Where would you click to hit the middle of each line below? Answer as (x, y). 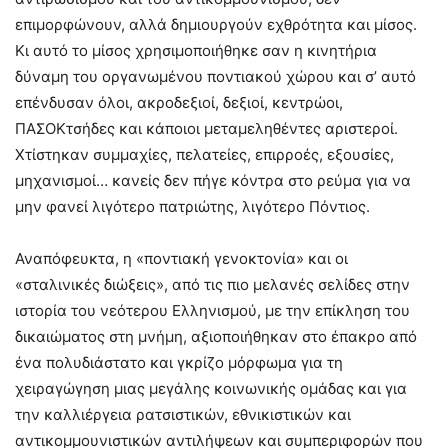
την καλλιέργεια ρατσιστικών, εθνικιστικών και (183, 414)
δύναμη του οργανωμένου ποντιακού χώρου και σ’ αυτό (215, 76)
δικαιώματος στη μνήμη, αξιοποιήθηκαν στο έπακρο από (216, 336)
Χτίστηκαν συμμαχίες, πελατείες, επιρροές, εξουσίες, (204, 154)
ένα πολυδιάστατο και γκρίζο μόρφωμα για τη (179, 362)
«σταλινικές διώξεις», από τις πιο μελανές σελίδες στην (212, 284)
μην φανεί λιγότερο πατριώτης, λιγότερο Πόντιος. (192, 206)
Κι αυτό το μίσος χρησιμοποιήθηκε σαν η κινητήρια (196, 50)
